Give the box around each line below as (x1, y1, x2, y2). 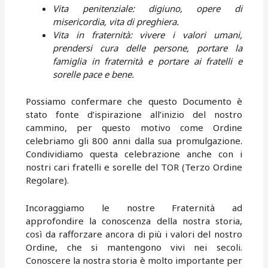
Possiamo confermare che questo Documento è (26, 95, 242, 107)
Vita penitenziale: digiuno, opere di (53, 2, 242, 14)
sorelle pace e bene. (53, 68, 135, 80)
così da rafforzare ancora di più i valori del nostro (26, 227, 242, 240)
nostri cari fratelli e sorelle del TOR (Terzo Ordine (26, 160, 242, 173)
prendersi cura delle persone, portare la (53, 42, 242, 54)
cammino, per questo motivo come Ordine (26, 121, 242, 133)
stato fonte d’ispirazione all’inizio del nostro (26, 108, 242, 120)
